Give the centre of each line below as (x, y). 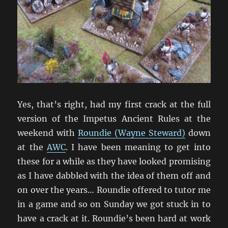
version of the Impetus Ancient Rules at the (114, 118)
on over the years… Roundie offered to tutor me (114, 190)
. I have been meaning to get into (138, 147)
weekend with (48, 133)
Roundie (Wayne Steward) (132, 133)
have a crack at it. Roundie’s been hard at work (114, 218)
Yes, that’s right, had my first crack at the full (114, 104)
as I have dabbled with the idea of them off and (114, 175)
